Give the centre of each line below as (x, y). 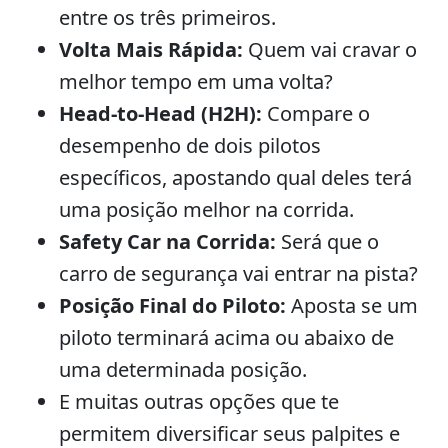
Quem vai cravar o (330, 49)
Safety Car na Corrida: (167, 241)
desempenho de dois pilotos (190, 145)
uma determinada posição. (183, 369)
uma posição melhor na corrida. (206, 209)
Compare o (316, 113)
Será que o (327, 241)
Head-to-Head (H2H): (160, 113)
